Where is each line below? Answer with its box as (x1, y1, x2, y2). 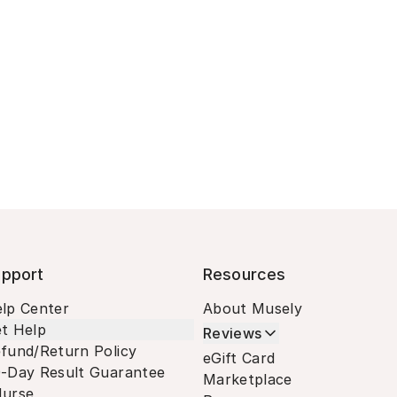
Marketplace (203, 370, 292, 388)
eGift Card (203, 349, 276, 367)
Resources (203, 265, 286, 284)
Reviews (203, 324, 262, 342)
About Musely (203, 300, 303, 317)
